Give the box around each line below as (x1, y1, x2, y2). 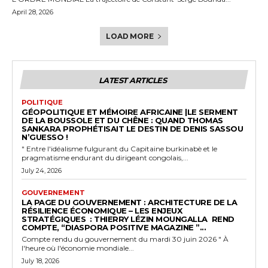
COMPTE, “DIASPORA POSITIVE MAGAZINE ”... (22, 222, 206, 232)
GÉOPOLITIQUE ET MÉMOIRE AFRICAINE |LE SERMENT (22, 106, 238, 117)
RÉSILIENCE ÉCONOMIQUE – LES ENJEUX (22, 205, 182, 215)
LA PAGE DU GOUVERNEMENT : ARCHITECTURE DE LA (22, 197, 237, 207)
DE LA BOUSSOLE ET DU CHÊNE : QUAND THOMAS (22, 115, 223, 125)
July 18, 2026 (22, 256, 59, 265)
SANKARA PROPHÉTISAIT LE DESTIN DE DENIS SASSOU (22, 123, 243, 133)
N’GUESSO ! (22, 132, 68, 142)
